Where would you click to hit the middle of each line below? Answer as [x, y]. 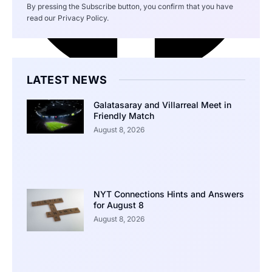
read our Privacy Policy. [68, 18]
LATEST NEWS [67, 80]
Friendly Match [124, 116]
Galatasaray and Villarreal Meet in [162, 105]
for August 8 [118, 205]
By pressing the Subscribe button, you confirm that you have [130, 7]
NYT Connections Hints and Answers [168, 194]
